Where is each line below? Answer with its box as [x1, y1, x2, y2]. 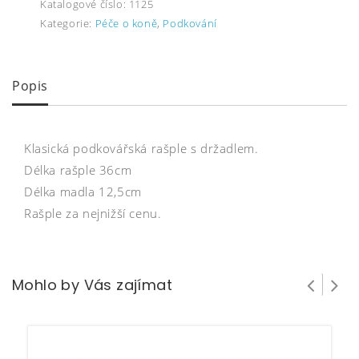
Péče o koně [95, 16, 158, 31]
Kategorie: [40, 16, 95, 31]
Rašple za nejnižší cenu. [24, 204, 162, 221]
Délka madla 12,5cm [24, 183, 142, 200]
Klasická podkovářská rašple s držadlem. [24, 139, 259, 156]
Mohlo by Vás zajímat [12, 274, 172, 295]
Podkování [163, 16, 217, 31]
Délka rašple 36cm [24, 161, 132, 178]
